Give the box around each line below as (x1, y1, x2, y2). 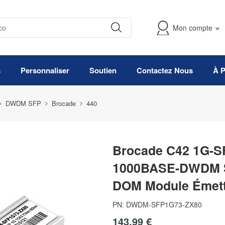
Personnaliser (21, 65, 69, 76)
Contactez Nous (137, 65, 193, 76)
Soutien (89, 65, 117, 76)
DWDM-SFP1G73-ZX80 (126, 199, 202, 209)
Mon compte (173, 23, 212, 33)
